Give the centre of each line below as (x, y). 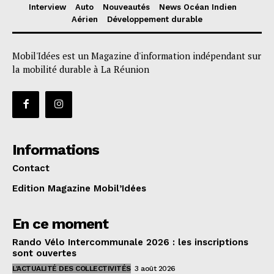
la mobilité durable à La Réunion (81, 69)
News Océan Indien (198, 7)
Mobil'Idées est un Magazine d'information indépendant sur (137, 55)
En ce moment (60, 224)
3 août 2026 (155, 268)
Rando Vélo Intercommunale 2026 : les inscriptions (130, 242)
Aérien (85, 19)
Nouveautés (126, 7)
